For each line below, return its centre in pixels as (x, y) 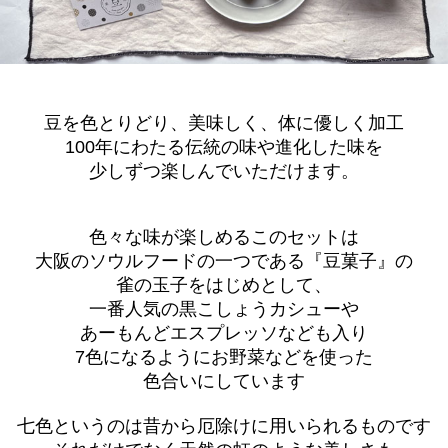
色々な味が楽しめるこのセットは (224, 237)
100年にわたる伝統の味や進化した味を (224, 147)
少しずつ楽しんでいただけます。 (224, 171)
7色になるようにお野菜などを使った (224, 357)
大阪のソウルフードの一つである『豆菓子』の (224, 261)
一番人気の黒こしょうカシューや (224, 309)
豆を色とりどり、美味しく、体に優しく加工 (224, 123)
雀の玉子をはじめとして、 (224, 285)
